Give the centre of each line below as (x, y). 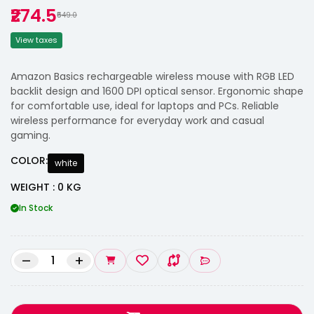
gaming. (30, 135)
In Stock (36, 207)
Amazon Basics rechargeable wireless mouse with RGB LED (152, 76)
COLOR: (29, 160)
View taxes (36, 40)
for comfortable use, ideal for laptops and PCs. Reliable (145, 105)
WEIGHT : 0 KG (46, 187)
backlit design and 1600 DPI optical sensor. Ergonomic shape (157, 91)
